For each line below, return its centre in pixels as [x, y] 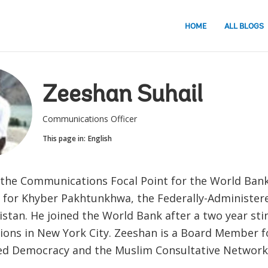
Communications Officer [89, 119]
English [100, 138]
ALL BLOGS [244, 26]
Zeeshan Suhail [122, 96]
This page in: [64, 138]
